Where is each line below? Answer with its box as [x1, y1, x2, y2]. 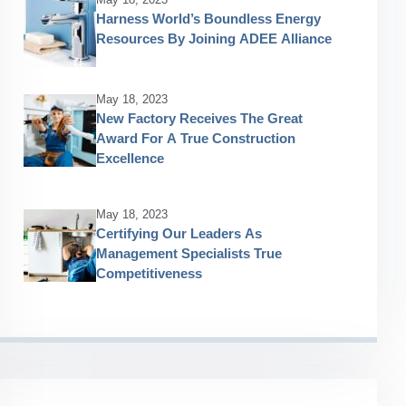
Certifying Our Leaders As [96, 226, 262, 241]
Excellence [96, 150, 164, 166]
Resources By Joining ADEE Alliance [96, 31, 332, 46]
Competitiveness [96, 266, 202, 281]
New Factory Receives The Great [96, 111, 303, 126]
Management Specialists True [96, 246, 282, 261]
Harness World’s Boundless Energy [96, 11, 321, 26]
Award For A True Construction [96, 130, 295, 146]
